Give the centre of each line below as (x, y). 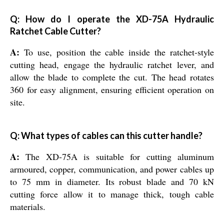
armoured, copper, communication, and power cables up (112, 169)
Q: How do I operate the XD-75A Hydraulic (112, 19)
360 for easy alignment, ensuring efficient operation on (112, 90)
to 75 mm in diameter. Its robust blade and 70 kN (112, 182)
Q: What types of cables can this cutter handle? (106, 136)
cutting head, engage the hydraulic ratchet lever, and (112, 65)
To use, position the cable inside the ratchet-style (117, 52)
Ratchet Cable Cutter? (55, 31)
